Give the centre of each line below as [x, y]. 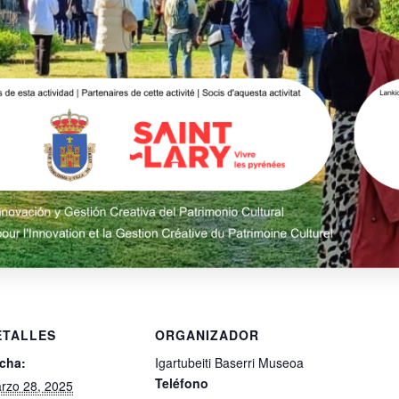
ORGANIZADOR [207, 335]
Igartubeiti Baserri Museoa [229, 362]
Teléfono [182, 383]
